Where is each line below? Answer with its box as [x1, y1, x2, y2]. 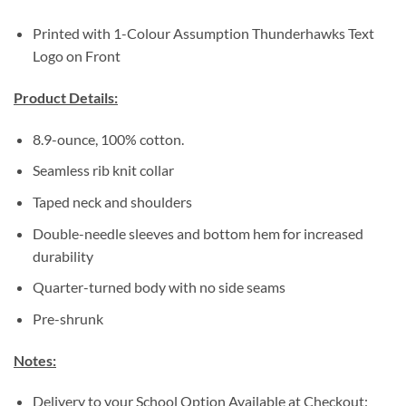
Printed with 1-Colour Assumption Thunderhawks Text [32, 24, 374, 43]
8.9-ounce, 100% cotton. [32, 130, 184, 148]
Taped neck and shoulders [32, 192, 192, 210]
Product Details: [14, 88, 118, 106]
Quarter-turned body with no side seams [32, 278, 285, 296]
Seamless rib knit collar [32, 161, 174, 179]
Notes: [14, 351, 56, 369]
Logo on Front [32, 47, 121, 65]
